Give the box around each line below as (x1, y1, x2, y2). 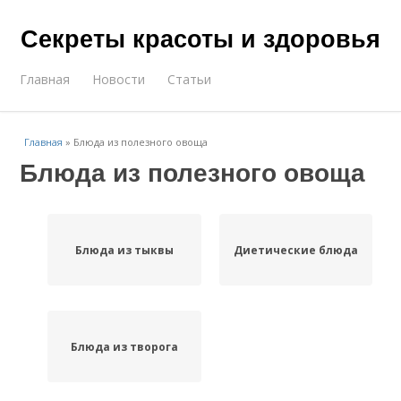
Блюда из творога (70, 338, 178, 354)
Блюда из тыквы (74, 242, 174, 258)
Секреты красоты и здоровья (21, 21, 380, 55)
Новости (92, 71, 146, 88)
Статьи (167, 71, 212, 88)
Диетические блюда (233, 242, 358, 258)
